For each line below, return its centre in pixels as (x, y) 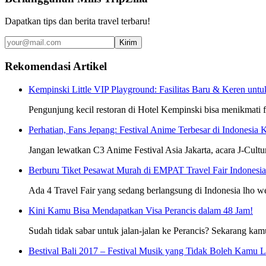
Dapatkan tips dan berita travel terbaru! (77, 21)
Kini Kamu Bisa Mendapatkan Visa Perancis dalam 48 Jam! (141, 210)
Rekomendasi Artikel (56, 66)
